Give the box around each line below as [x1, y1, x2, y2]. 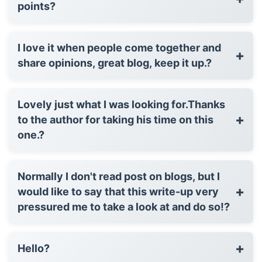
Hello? [18, 242, 50, 254]
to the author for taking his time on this [18, 113, 213, 126]
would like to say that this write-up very [18, 185, 219, 198]
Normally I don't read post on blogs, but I [18, 170, 220, 182]
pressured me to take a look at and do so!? [18, 200, 230, 213]
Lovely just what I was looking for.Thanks [18, 98, 225, 111]
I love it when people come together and [18, 41, 221, 54]
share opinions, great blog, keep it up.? [18, 56, 212, 69]
